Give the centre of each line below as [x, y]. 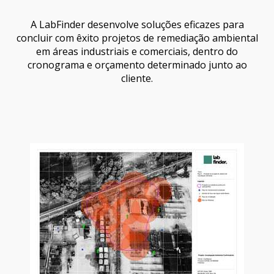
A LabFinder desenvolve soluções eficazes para [137, 24]
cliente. [137, 78]
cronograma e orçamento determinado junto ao [137, 65]
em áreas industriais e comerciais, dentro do [137, 51]
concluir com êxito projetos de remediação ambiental [137, 38]
